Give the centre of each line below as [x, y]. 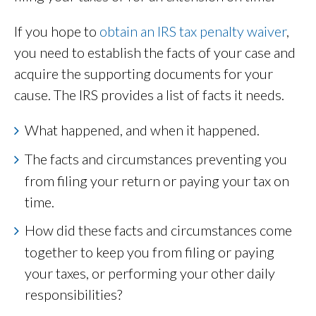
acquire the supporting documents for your [144, 74]
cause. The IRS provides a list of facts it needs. [149, 95]
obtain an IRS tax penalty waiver [192, 31]
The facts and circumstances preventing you [156, 159]
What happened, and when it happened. [142, 130]
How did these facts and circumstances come [158, 230]
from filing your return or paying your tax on [157, 181]
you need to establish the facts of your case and [155, 53]
